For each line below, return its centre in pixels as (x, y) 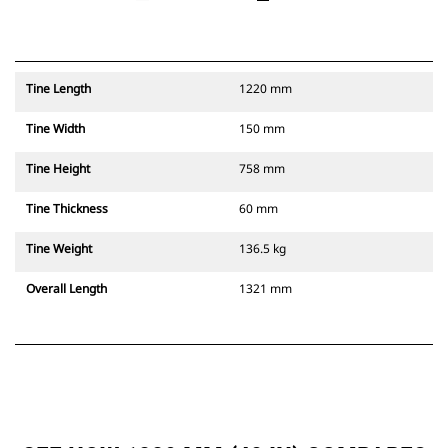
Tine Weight (59, 249)
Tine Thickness (67, 209)
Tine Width (55, 129)
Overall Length (66, 289)
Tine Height (58, 169)
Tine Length (58, 89)
